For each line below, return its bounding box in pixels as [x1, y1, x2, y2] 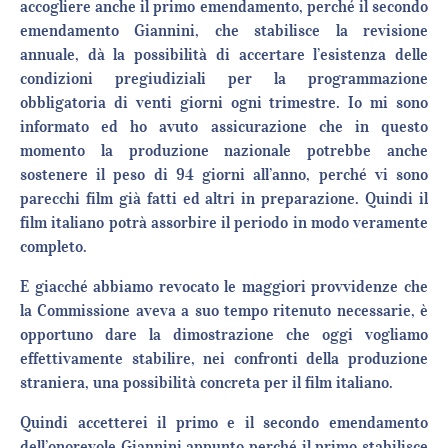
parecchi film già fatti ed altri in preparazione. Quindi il [20, 188, 428, 209]
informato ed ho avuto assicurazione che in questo [20, 116, 428, 137]
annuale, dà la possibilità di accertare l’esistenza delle [20, 44, 428, 65]
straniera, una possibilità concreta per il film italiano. [20, 372, 393, 393]
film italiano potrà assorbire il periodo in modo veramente [20, 212, 428, 233]
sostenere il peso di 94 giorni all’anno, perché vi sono [20, 164, 428, 185]
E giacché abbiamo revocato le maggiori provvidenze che [20, 276, 428, 297]
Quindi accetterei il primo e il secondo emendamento [20, 412, 428, 433]
